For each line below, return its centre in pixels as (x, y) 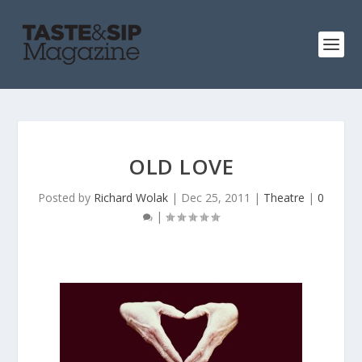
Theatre (284, 198)
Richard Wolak (131, 198)
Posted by (66, 198)
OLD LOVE (181, 166)
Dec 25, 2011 (216, 198)
